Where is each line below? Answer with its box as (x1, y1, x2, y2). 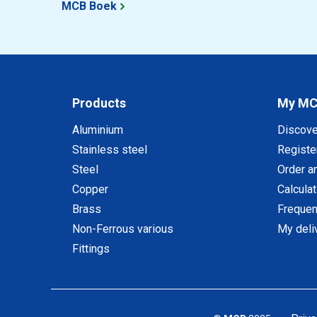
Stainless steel (72, 143, 147, 156)
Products (72, 96, 126, 110)
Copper (72, 183, 108, 196)
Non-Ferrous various (72, 222, 173, 236)
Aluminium (72, 123, 123, 137)
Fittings (72, 242, 110, 255)
